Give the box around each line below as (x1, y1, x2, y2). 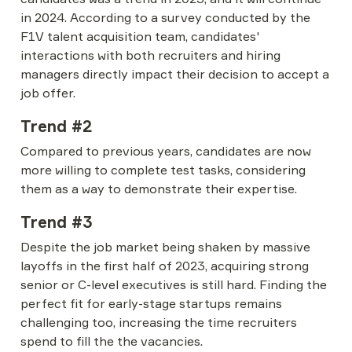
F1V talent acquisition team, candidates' (20, 28, 259, 44)
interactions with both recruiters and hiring (20, 47, 280, 63)
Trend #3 (20, 212, 93, 232)
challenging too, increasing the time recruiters (20, 314, 297, 330)
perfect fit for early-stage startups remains (20, 295, 282, 311)
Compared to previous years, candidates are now (20, 143, 311, 159)
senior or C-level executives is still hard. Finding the (20, 277, 327, 292)
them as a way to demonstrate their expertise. (20, 181, 297, 196)
